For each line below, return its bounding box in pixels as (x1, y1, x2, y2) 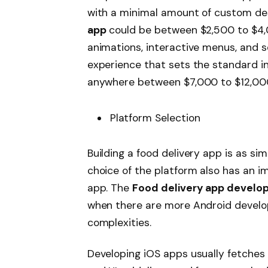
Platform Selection (109, 111, 200, 124)
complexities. (87, 216, 151, 230)
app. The (87, 181, 133, 195)
